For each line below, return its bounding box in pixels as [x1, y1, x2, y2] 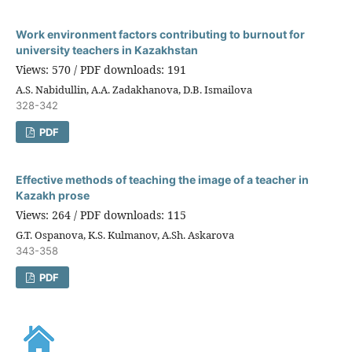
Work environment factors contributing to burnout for [15, 27, 305, 42]
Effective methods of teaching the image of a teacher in [15, 173, 309, 187]
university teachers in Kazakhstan [15, 43, 198, 57]
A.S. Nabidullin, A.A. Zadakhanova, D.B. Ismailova [15, 82, 252, 97]
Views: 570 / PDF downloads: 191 [15, 62, 186, 78]
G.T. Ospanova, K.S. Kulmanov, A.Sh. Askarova [15, 228, 234, 243]
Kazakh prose [15, 189, 90, 203]
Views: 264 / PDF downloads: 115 [15, 207, 186, 223]
